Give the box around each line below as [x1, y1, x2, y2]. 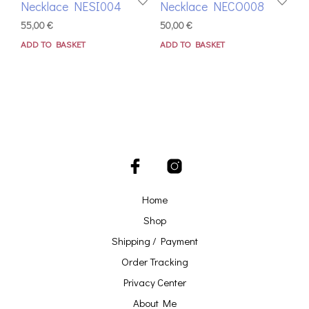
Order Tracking [121, 255, 188, 269]
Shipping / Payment [111, 234, 198, 248]
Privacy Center [123, 275, 186, 290]
